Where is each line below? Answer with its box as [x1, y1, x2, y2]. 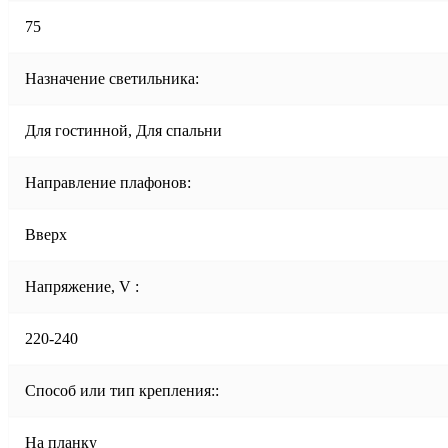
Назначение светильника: [25, 69, 199, 87]
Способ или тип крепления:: [25, 381, 219, 399]
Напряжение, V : [25, 277, 139, 295]
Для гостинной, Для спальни [25, 121, 222, 139]
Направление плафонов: [25, 173, 191, 191]
